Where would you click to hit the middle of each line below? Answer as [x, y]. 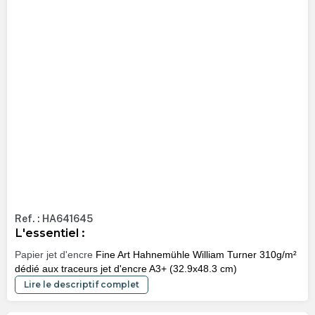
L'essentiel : [49, 233]
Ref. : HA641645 [53, 219]
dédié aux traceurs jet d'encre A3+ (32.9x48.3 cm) [126, 268]
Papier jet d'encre [53, 254]
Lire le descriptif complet [81, 284]
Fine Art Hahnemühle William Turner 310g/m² [194, 254]
